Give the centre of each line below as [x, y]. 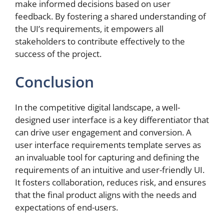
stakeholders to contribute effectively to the [100, 41]
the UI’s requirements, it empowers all [89, 29]
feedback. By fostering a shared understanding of [110, 16]
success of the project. [58, 54]
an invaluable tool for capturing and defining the [107, 157]
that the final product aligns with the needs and [106, 194]
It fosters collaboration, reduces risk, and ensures [110, 182]
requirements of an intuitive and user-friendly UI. [110, 169]
